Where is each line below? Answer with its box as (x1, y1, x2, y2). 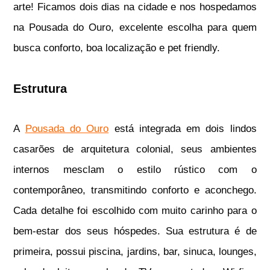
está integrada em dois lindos (108, 123, 257, 135)
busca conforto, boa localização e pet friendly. (13, 42, 221, 54)
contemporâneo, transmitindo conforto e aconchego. (13, 184, 257, 196)
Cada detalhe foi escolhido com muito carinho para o (13, 205, 257, 217)
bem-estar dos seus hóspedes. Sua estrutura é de (13, 225, 257, 237)
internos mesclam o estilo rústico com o (13, 164, 257, 176)
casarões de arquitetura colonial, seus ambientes (13, 143, 257, 155)
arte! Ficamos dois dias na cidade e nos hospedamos (13, 1, 257, 13)
